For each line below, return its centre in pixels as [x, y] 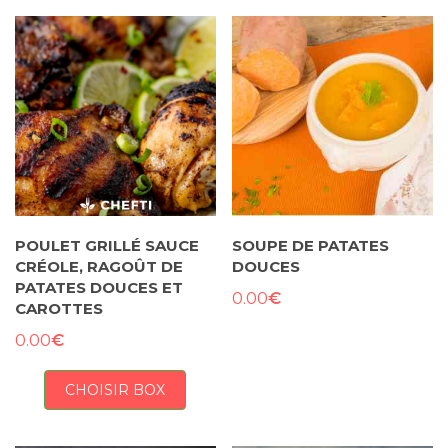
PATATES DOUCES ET [99, 288]
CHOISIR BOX [115, 390]
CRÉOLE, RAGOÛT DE [99, 267]
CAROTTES [59, 309]
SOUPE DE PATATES [311, 246]
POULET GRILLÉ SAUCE [107, 246]
